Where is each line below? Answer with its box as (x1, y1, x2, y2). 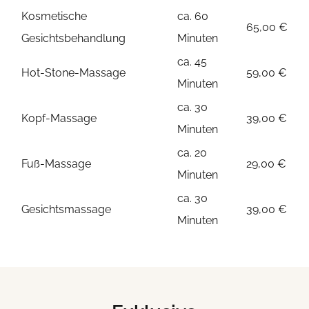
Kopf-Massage (21, 112, 97, 126)
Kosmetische (21, 10, 87, 23)
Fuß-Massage (21, 157, 91, 171)
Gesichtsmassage (21, 203, 111, 217)
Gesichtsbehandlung (21, 32, 126, 46)
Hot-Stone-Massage (21, 66, 126, 80)
